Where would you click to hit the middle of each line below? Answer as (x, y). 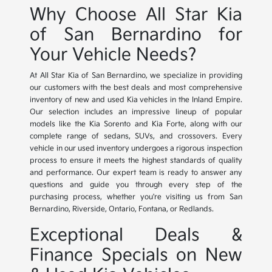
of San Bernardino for (136, 35)
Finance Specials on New (136, 256)
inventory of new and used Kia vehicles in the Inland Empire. (136, 100)
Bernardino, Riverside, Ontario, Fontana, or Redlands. (122, 209)
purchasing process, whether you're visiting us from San (136, 197)
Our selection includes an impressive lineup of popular (136, 112)
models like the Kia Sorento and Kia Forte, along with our (136, 124)
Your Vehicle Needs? (114, 55)
